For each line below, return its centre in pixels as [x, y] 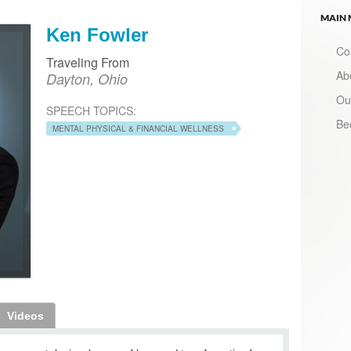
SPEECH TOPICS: [91, 110]
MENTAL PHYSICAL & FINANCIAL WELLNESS [138, 128]
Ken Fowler [97, 35]
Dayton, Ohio [87, 79]
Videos [25, 316]
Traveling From [88, 62]
